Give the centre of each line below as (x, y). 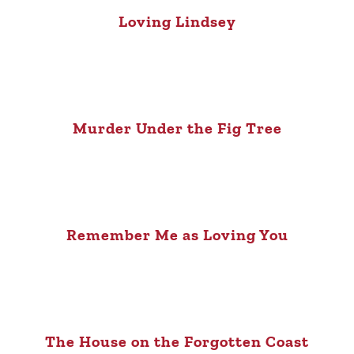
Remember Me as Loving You (177, 234)
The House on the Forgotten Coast (177, 341)
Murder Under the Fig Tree (177, 128)
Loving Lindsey (177, 21)
